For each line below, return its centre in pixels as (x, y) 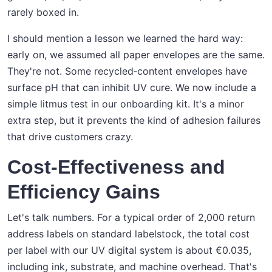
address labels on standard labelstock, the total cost (128, 234)
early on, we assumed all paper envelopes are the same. (136, 55)
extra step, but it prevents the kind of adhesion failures (134, 121)
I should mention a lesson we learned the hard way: (125, 39)
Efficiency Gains (84, 192)
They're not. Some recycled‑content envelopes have (127, 71)
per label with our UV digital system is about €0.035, (129, 250)
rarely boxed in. (43, 12)
